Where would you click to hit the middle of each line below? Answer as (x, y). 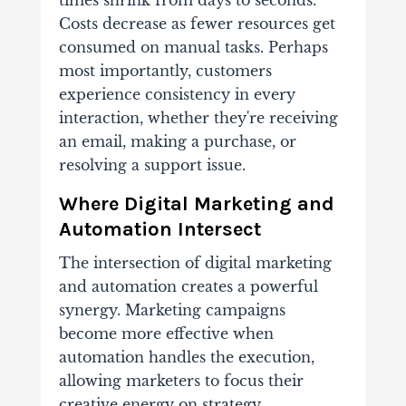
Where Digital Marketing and (196, 204)
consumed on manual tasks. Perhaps (193, 48)
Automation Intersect (159, 230)
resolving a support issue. (152, 165)
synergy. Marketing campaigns (172, 310)
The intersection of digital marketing (195, 263)
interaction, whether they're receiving (198, 118)
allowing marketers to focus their (181, 381)
